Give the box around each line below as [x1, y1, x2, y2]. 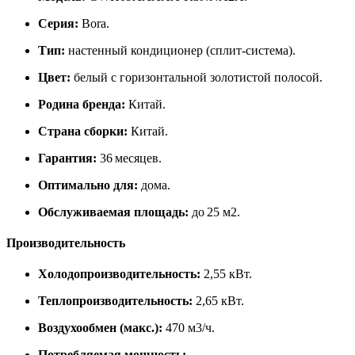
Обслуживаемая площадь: [38, 204, 189, 219]
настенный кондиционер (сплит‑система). [65, 43, 296, 57]
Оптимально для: [38, 177, 138, 192]
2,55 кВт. [200, 267, 252, 281]
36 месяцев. [97, 151, 162, 165]
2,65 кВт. [193, 294, 244, 308]
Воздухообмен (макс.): [38, 321, 162, 335]
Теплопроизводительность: [38, 294, 193, 308]
